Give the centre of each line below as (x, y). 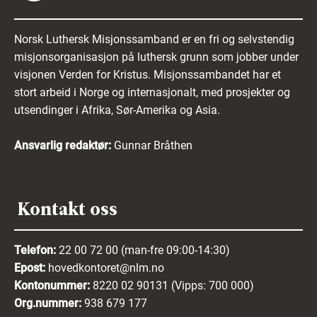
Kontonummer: (53, 285)
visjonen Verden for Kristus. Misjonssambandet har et (148, 74)
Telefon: (36, 250)
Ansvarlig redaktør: (64, 145)
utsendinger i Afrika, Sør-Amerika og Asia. (117, 110)
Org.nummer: (49, 303)
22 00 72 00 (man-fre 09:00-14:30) (144, 250)
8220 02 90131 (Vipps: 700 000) (173, 285)
